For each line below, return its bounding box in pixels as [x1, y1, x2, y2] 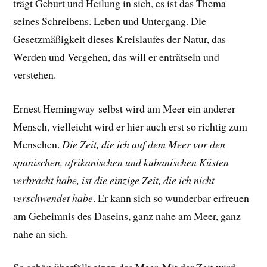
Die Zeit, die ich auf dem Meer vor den [62, 136, 226, 151]
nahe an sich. [13, 226, 69, 241]
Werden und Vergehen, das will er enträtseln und [13, 49, 220, 64]
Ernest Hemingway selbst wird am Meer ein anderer [13, 101, 236, 116]
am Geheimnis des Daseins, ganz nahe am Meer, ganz [13, 208, 241, 223]
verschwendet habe [13, 190, 94, 205]
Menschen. [13, 136, 63, 151]
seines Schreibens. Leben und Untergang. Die [13, 13, 207, 28]
